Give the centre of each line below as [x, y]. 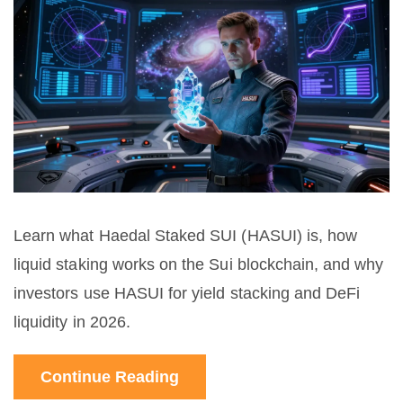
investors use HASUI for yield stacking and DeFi [187, 294]
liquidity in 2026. [72, 322]
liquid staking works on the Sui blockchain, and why [199, 265]
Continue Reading [110, 377]
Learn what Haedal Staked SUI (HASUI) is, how [186, 236]
